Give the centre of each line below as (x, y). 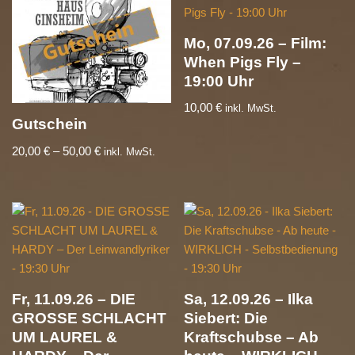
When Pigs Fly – (243, 62)
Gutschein (50, 124)
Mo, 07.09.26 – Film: (256, 43)
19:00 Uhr (219, 81)
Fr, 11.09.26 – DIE (74, 300)
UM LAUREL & (65, 338)
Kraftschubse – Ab (252, 338)
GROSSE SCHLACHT (89, 319)
